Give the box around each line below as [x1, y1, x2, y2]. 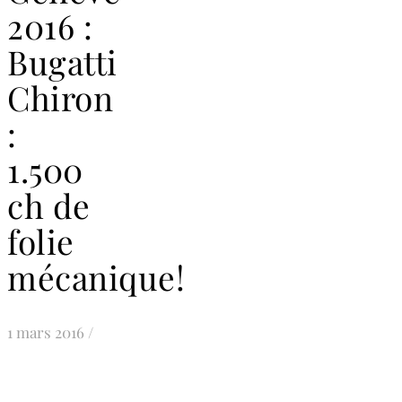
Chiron [7, 74, 113, 119]
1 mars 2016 [7, 322, 84, 343]
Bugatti [7, 39, 118, 83]
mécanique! [7, 254, 185, 299]
